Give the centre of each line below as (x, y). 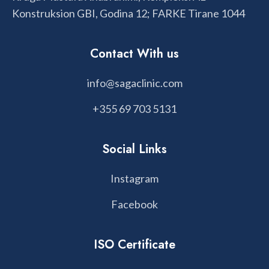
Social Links (134, 149)
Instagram (134, 178)
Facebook (134, 204)
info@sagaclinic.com (134, 83)
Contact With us (134, 53)
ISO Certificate (134, 244)
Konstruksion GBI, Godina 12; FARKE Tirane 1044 (129, 13)
